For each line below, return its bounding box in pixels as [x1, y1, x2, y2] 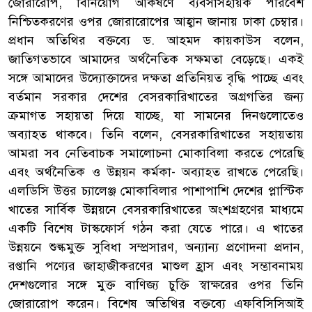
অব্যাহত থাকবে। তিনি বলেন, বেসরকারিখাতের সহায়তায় [8, 126, 304, 142]
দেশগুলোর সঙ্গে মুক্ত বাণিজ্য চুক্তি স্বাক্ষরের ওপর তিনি [8, 276, 304, 292]
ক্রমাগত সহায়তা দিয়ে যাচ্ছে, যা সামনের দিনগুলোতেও [8, 107, 304, 123]
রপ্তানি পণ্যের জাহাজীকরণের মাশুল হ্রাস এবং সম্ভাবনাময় [8, 258, 304, 274]
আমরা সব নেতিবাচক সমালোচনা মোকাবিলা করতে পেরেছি [8, 145, 304, 161]
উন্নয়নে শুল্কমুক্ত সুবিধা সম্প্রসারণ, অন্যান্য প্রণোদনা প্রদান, [8, 239, 304, 255]
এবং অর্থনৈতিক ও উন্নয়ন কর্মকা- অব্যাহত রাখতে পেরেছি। [8, 164, 304, 180]
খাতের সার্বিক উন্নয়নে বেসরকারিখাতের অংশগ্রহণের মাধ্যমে [8, 201, 304, 217]
